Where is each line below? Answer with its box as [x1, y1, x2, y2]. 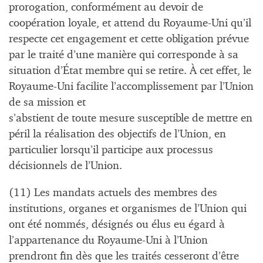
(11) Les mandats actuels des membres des [9, 187, 217, 199]
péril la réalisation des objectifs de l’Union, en [9, 129, 226, 140]
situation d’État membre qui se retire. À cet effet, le [9, 65, 251, 77]
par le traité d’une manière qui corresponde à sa [9, 49, 238, 61]
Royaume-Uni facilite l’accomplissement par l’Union [9, 81, 254, 93]
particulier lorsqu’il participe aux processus [9, 144, 213, 156]
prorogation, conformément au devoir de [9, 2, 203, 14]
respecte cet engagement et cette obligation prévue [9, 33, 249, 45]
